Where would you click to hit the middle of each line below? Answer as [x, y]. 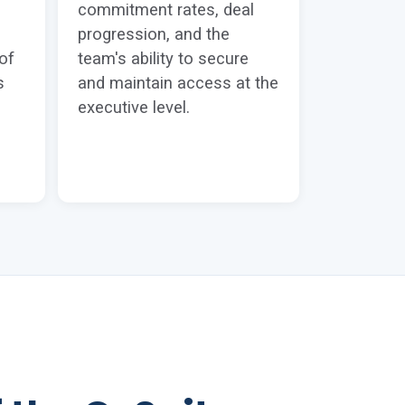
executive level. [134, 108]
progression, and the [154, 34]
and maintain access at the [178, 83]
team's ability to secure [163, 59]
